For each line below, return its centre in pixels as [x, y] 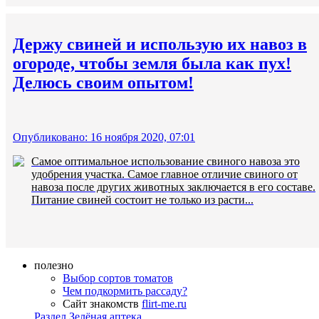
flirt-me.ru [164, 303]
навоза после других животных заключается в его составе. [173, 187]
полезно [54, 265]
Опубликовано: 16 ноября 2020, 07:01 [104, 137]
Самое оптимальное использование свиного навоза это [166, 161]
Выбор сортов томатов [118, 278]
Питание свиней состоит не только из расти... [142, 199]
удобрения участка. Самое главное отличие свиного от [164, 174]
